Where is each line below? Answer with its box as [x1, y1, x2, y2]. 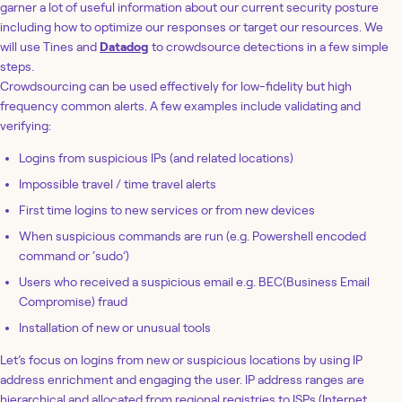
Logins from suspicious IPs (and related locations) [19, 150, 293, 165]
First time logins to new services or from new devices [19, 202, 315, 217]
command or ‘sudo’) [19, 248, 129, 263]
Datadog [100, 39, 149, 54]
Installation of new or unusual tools [19, 319, 211, 335]
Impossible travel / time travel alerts [19, 176, 216, 191]
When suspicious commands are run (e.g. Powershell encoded [19, 228, 366, 243]
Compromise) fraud [19, 293, 127, 309]
